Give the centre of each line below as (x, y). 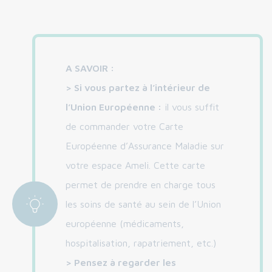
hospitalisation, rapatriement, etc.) (141, 243)
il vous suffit (190, 107)
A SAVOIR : (90, 68)
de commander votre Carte (124, 126)
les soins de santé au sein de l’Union (143, 204)
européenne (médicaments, (124, 223)
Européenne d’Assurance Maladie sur (144, 146)
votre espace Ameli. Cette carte (135, 165)
